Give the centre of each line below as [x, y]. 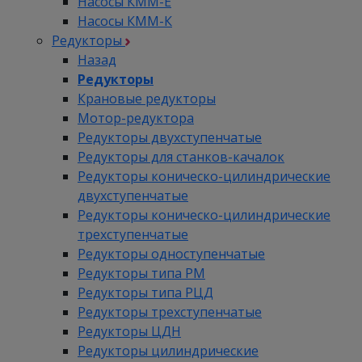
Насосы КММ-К [125, 21]
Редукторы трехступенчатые [170, 312]
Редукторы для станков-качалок [181, 157]
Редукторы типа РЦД [145, 293]
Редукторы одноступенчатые [171, 254]
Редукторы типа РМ [141, 274]
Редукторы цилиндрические [168, 351]
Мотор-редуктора [136, 118]
